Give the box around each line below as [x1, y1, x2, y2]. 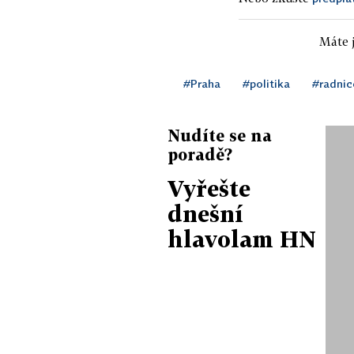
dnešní [168, 200, 243, 227]
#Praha [183, 76, 220, 90]
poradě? [168, 144, 232, 164]
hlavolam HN [168, 225, 316, 252]
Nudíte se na [168, 125, 272, 145]
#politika [243, 76, 290, 90]
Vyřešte [168, 175, 250, 201]
